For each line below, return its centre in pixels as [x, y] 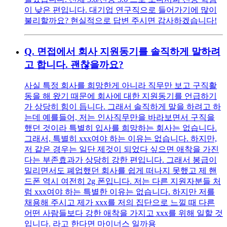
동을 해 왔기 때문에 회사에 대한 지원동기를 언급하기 [121, 96]
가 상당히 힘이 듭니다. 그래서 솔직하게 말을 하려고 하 [123, 107]
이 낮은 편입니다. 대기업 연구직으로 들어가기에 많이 [121, 10]
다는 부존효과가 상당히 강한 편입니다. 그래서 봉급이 [121, 160]
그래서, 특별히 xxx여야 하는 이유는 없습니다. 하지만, [121, 139]
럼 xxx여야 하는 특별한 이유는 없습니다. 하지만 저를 [120, 192]
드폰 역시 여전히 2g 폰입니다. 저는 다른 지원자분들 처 [123, 181]
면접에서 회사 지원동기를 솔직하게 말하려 [129, 51]
